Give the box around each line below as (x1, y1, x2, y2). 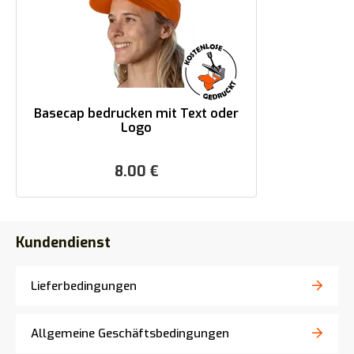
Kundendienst (16, 233, 111, 252)
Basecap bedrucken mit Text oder (34, 105, 239, 122)
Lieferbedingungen (31, 278, 137, 294)
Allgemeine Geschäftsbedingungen (31, 326, 229, 341)
